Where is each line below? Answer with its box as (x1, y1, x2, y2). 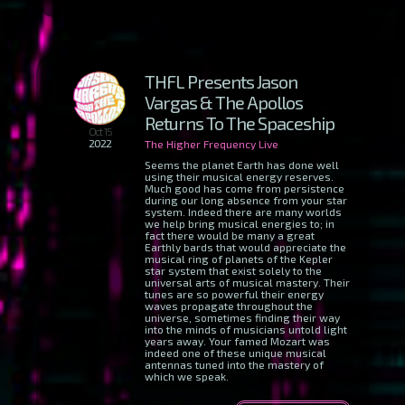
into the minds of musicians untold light (145, 323, 347, 335)
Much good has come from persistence (145, 182, 344, 194)
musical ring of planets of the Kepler (145, 252, 333, 265)
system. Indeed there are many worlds (145, 205, 342, 218)
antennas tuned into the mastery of (145, 358, 324, 371)
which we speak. (145, 370, 229, 382)
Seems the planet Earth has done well (145, 158, 339, 171)
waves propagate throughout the (145, 299, 313, 312)
